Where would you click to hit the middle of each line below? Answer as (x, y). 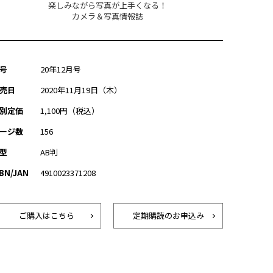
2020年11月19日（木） (81, 90)
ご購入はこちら (46, 215)
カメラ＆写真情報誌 (107, 16)
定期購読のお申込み (168, 215)
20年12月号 (61, 69)
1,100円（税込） (70, 111)
